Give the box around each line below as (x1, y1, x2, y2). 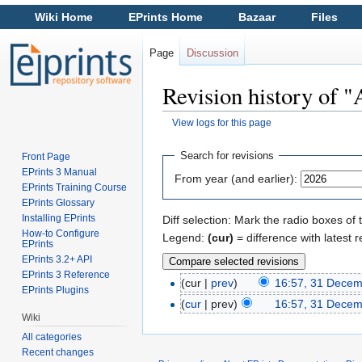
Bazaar (238, 11, 276, 23)
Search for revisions (179, 149, 274, 162)
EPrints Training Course (22, 181, 128, 193)
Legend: (162, 230, 208, 244)
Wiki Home (35, 11, 94, 23)
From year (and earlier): (175, 171, 297, 185)
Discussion (187, 46, 238, 59)
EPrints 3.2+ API (22, 253, 93, 265)
